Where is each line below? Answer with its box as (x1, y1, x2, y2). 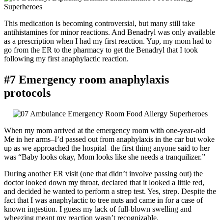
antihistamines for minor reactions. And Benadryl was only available (4, 28, 215, 37)
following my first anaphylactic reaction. (4, 55, 129, 63)
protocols (4, 86, 51, 100)
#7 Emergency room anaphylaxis (4, 73, 169, 86)
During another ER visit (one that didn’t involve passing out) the (4, 169, 203, 178)
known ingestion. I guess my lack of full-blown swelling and (4, 205, 192, 214)
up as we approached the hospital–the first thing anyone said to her (4, 144, 210, 153)
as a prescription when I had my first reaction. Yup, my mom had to (4, 37, 212, 46)
